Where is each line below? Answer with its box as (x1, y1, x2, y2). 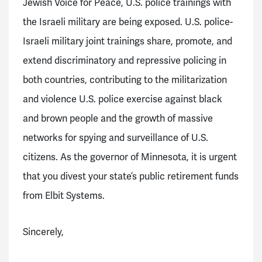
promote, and (175, 35, 232, 48)
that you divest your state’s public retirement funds (23, 170, 239, 183)
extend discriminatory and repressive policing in (23, 54, 226, 67)
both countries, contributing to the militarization (23, 74, 227, 87)
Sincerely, (23, 226, 64, 239)
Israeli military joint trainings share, (23, 35, 175, 48)
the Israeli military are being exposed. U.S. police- (23, 16, 233, 29)
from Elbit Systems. (23, 189, 105, 202)
